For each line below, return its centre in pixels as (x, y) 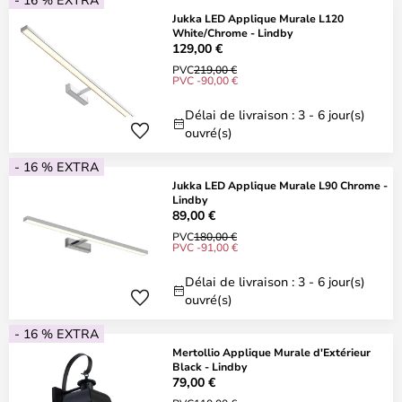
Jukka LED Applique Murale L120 (258, 18)
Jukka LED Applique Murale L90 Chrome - (280, 185)
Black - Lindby (210, 366)
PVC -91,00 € (205, 247)
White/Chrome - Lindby (232, 32)
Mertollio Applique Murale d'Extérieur (271, 352)
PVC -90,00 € (205, 80)
